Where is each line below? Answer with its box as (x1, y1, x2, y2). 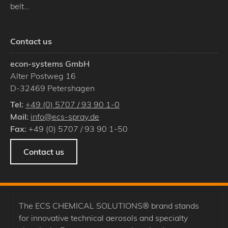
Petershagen (47, 82, 95, 93)
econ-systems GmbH (10, 58, 90, 69)
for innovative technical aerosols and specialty (19, 213, 188, 223)
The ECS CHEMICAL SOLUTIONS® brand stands (19, 201, 199, 211)
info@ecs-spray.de (31, 111, 99, 122)
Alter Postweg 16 (10, 70, 76, 81)
